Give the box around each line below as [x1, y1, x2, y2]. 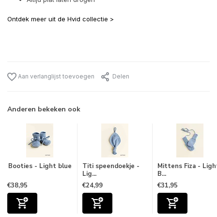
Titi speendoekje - [82, 162, 139, 171]
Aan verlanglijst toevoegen [16, 72, 94, 80]
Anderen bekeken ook [7, 105, 80, 114]
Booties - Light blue [8, 162, 72, 171]
